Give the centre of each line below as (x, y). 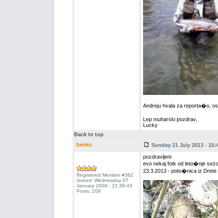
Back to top (89, 135)
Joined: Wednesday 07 (102, 181)
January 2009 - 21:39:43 (104, 186)
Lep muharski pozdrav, (170, 119)
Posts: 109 (88, 191)
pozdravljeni (157, 157)
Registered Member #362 (105, 175)
